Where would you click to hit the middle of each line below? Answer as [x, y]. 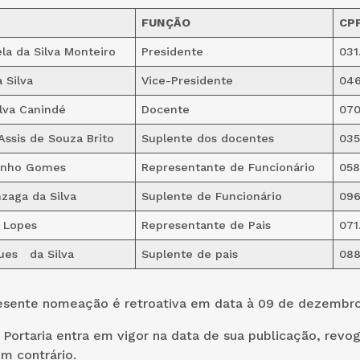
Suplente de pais [189, 254]
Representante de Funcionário [228, 167]
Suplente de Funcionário [211, 196]
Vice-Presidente [187, 80]
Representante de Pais [206, 225]
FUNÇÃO [166, 22]
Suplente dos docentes [207, 138]
